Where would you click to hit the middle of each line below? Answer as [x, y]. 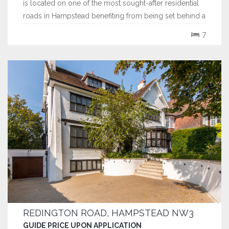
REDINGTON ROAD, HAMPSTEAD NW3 [108, 213]
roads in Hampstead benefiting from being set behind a [114, 16]
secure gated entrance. [61, 29]
